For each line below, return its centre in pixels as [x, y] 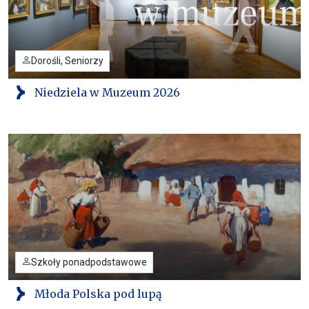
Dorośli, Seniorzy [67, 60]
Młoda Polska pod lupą [98, 293]
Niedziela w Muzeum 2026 [107, 92]
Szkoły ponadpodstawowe [89, 262]
